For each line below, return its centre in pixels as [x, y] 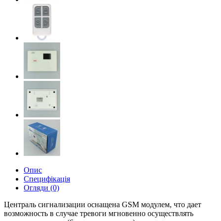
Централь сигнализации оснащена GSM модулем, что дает [103, 204]
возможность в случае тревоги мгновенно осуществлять [99, 213]
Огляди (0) [41, 188]
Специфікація [47, 179]
